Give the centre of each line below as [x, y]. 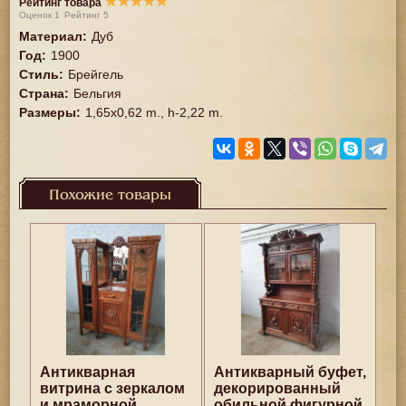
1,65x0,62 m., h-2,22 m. [155, 112]
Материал [51, 36]
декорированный [278, 388]
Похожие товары [111, 195]
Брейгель [96, 74]
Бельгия [98, 93]
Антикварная [87, 372]
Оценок [37, 15]
